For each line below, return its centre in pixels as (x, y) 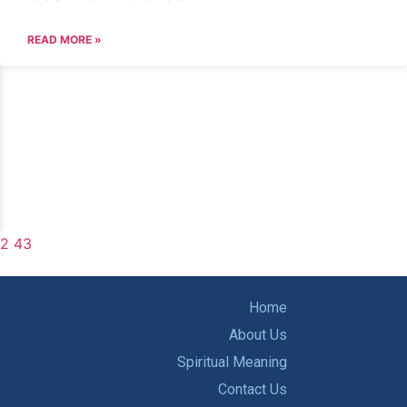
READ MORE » (65, 40)
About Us (258, 335)
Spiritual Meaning (232, 362)
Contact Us (253, 389)
